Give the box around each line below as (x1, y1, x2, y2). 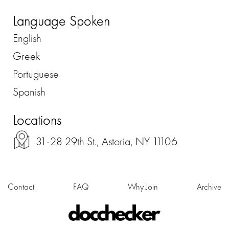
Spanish (13, 84, 45, 100)
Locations (13, 111, 61, 129)
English (13, 31, 41, 46)
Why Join (128, 181, 158, 193)
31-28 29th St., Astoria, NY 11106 (36, 134, 177, 149)
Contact (8, 181, 34, 193)
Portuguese (13, 66, 59, 82)
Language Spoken (13, 12, 110, 30)
